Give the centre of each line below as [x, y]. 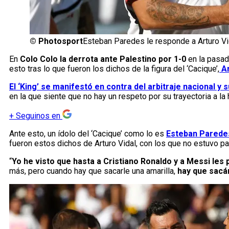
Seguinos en [38, 116]
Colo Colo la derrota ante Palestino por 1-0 [104, 59]
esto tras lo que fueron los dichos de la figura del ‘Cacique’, [114, 69]
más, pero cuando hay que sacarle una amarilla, [93, 171]
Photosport [61, 41]
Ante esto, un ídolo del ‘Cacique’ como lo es [88, 134]
